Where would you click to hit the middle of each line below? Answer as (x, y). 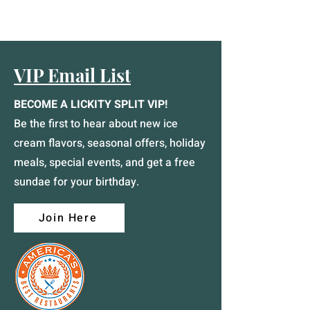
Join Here (68, 218)
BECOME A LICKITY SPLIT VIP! (91, 104)
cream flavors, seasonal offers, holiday (110, 143)
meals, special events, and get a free (104, 163)
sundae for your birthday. (76, 182)
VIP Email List (72, 75)
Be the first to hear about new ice (96, 124)
